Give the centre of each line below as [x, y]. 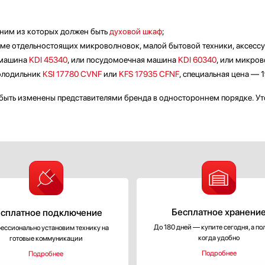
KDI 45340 [48, 60]
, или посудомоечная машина [123, 60]
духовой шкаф [136, 31]
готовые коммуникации [46, 238]
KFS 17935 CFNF [149, 74]
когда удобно [219, 238]
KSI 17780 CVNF [72, 74]
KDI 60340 [197, 60]
